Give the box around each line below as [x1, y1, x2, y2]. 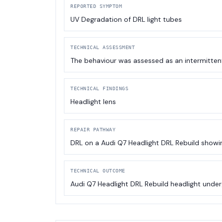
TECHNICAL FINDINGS [70, 86, 128, 92]
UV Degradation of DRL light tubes [70, 15, 182, 24]
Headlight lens [70, 97, 116, 107]
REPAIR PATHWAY [70, 127, 115, 133]
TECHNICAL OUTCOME [70, 168, 125, 174]
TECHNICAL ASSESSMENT [70, 45, 135, 51]
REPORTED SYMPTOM [70, 3, 122, 9]
